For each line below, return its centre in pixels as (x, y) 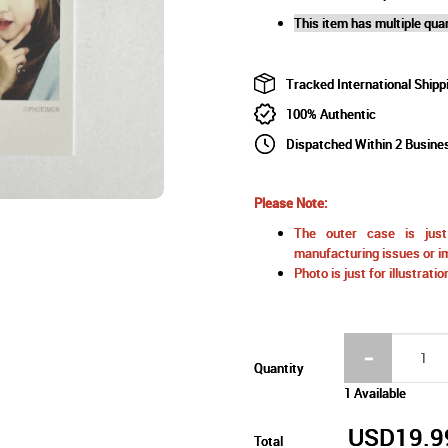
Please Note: (290, 202)
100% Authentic (330, 113)
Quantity (278, 367)
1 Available (375, 392)
